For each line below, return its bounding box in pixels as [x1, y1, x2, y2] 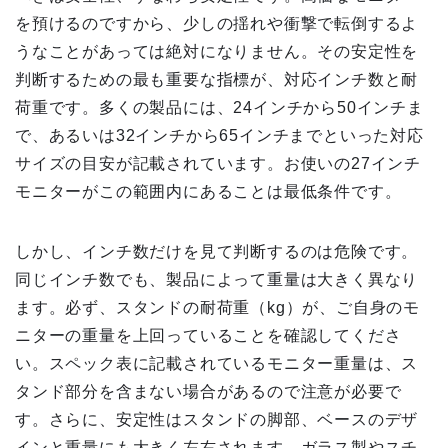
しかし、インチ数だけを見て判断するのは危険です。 [15, 243, 419, 261]
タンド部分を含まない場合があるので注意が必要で [15, 383, 402, 401]
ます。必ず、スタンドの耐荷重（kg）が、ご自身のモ [15, 299, 420, 317]
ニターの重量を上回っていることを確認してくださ [15, 327, 402, 345]
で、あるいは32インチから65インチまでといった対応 [15, 127, 424, 145]
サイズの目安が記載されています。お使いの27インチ [15, 155, 421, 173]
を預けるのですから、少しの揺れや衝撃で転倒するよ [15, 15, 419, 33]
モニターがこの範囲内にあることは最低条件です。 [15, 183, 402, 201]
